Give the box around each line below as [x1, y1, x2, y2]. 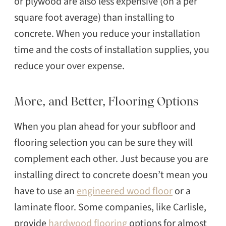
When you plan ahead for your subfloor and [14, 120, 196, 134]
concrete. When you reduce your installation [14, 27, 200, 41]
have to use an [14, 184, 77, 199]
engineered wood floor [77, 184, 173, 199]
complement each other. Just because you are [14, 152, 208, 166]
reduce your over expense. [14, 59, 125, 74]
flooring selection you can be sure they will [14, 136, 193, 150]
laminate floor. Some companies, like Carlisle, [14, 200, 206, 215]
